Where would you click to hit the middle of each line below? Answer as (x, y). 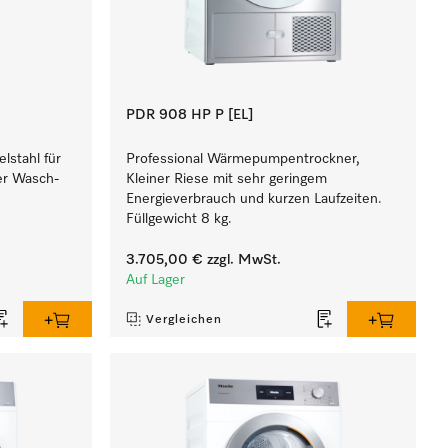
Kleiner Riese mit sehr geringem (227, 179)
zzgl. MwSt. (242, 260)
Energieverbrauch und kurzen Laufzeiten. (254, 199)
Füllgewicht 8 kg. (179, 219)
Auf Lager (156, 280)
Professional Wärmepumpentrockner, (243, 159)
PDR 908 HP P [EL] (190, 115)
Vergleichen (184, 320)
